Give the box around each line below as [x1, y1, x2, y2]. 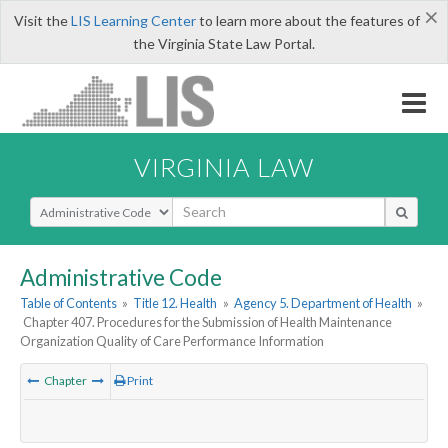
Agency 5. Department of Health [233, 295, 412, 312]
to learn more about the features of [195, 12, 420, 29]
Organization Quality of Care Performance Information [20, 333, 324, 350]
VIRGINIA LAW [134, 151, 314, 182]
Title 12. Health [133, 295, 218, 312]
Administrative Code [20, 263, 222, 291]
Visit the [13, 12, 71, 29]
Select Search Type [29, 195, 150, 215]
